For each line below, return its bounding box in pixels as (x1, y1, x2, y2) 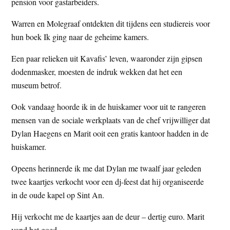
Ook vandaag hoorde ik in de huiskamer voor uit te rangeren (11, 101, 206, 112)
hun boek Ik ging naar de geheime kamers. (11, 31, 149, 42)
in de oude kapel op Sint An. (11, 189, 105, 200)
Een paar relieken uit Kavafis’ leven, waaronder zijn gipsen (11, 52, 203, 64)
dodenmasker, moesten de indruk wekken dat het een (11, 66, 183, 77)
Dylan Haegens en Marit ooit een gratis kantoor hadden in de (11, 127, 209, 139)
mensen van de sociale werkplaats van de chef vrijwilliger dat (11, 114, 210, 125)
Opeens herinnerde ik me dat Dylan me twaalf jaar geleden (11, 162, 202, 174)
